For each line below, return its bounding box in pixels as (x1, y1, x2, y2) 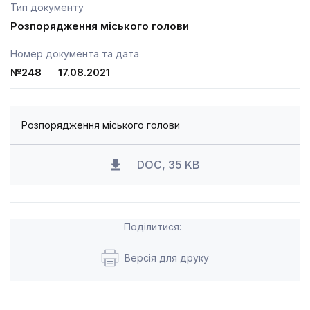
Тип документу (10, 1, 84, 13)
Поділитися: (123, 221, 181, 232)
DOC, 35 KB (136, 158, 200, 172)
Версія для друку (125, 252, 209, 264)
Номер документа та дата (10, 48, 139, 60)
